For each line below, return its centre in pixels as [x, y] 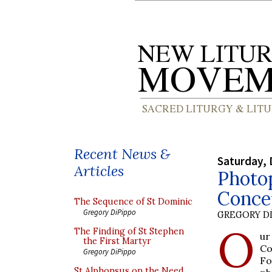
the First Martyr [117, 241]
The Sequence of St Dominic [133, 202]
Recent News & [122, 154]
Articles [99, 171]
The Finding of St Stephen [129, 231]
